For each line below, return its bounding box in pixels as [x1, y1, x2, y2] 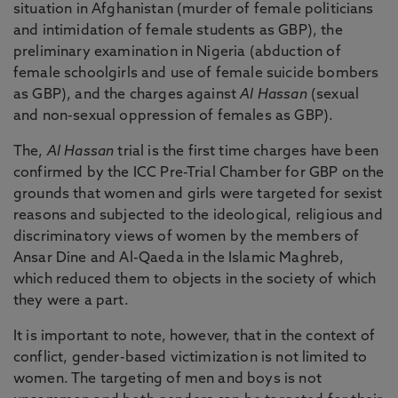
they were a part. [13, 294, 129, 308]
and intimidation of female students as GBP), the [13, 24, 343, 38]
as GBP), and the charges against [13, 88, 241, 102]
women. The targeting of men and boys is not [13, 372, 322, 386]
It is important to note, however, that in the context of [13, 330, 375, 344]
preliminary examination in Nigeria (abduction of [13, 45, 341, 60]
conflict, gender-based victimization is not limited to [13, 351, 368, 365]
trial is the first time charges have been [114, 145, 378, 159]
